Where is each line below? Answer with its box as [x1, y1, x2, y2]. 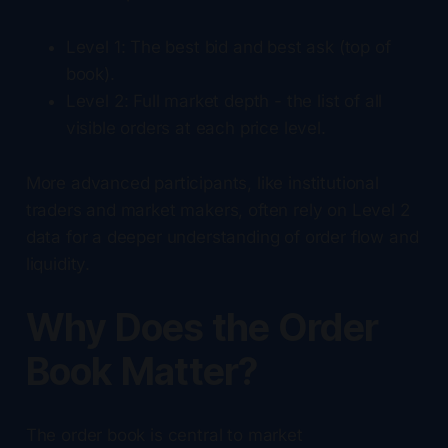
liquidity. [25, 253, 91, 274]
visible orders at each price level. [65, 117, 326, 138]
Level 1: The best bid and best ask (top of [65, 36, 391, 57]
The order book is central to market [25, 424, 303, 445]
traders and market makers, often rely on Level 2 [25, 199, 410, 220]
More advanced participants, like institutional [25, 172, 379, 193]
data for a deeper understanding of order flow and [25, 226, 419, 247]
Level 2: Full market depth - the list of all [65, 90, 383, 111]
